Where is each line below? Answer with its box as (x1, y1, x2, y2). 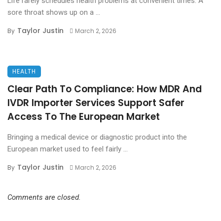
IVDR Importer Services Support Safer (7, 96, 184, 110)
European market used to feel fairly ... (7, 145, 128, 154)
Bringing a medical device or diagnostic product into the (7, 133, 187, 142)
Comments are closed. (7, 193, 81, 202)
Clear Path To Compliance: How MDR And (7, 82, 202, 96)
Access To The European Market (7, 110, 160, 124)
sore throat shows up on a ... (7, 8, 100, 17)
